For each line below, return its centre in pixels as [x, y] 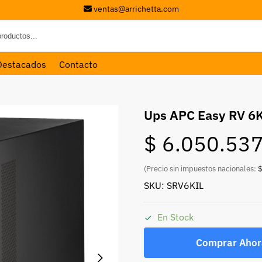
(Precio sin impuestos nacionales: [201, 168]
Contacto [78, 64]
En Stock [175, 217]
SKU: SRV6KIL [173, 185]
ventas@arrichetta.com [136, 9]
